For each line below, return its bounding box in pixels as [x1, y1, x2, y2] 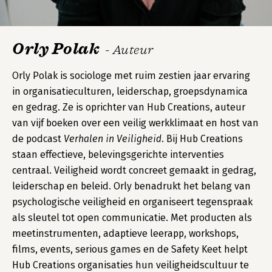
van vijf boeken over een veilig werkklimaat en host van [12, 117, 259, 129]
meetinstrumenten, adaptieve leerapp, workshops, [12, 228, 239, 239]
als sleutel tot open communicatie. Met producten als [12, 212, 252, 223]
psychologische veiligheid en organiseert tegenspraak [12, 196, 253, 208]
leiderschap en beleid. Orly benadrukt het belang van [12, 180, 251, 192]
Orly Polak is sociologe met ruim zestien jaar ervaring [12, 70, 250, 81]
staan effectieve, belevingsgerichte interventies [12, 149, 224, 160]
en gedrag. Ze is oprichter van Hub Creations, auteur [12, 101, 245, 113]
